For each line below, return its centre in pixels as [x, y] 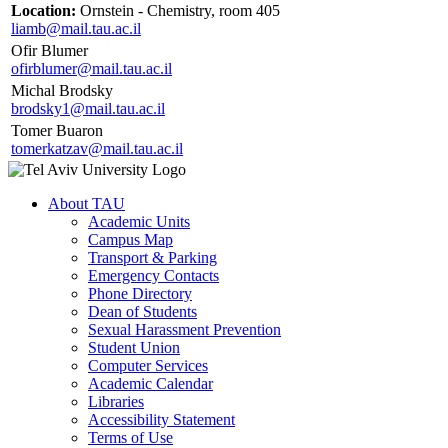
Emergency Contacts [153, 275]
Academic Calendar [150, 383]
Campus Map [130, 239]
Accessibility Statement [161, 419]
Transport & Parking [152, 257]
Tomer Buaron [57, 130]
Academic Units [139, 221]
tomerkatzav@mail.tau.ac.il [97, 148]
